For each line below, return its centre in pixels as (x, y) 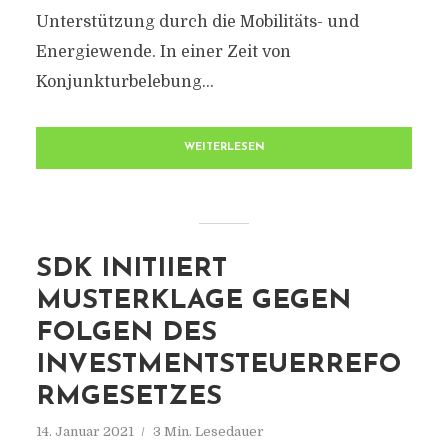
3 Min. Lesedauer (208, 431)
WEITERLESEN (224, 147)
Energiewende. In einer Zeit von (163, 52)
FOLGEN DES (126, 333)
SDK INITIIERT (131, 269)
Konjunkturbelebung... (124, 82)
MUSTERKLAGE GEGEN (193, 301)
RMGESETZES (128, 397)
